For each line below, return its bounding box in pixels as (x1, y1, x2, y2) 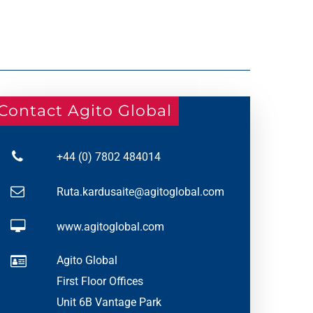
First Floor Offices (56, 274, 143, 288)
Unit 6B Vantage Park (56, 295, 161, 309)
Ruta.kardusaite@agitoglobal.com (56, 185, 224, 199)
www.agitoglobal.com (56, 220, 164, 234)
